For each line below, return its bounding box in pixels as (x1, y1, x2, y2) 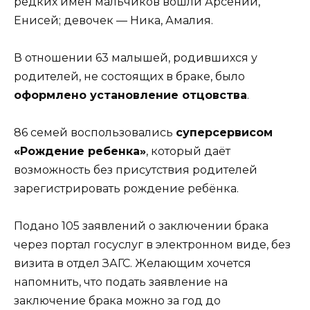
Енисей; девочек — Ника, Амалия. (14, 13, 213, 27)
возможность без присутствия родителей (14, 163, 257, 177)
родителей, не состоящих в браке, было (14, 70, 245, 84)
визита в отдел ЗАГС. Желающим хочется (14, 257, 251, 271)
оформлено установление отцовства (14, 89, 247, 102)
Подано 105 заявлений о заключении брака (14, 219, 268, 233)
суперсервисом (176, 126, 273, 140)
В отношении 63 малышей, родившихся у (14, 51, 257, 65)
